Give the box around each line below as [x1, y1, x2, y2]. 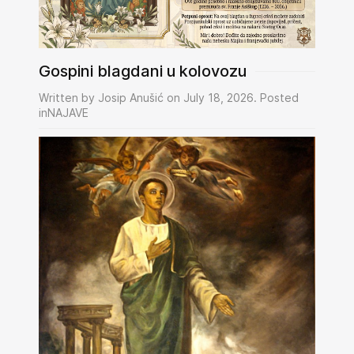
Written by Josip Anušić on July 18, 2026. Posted [39, 91, 299, 105]
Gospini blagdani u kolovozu [39, 62, 247, 81]
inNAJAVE [39, 106, 88, 120]
